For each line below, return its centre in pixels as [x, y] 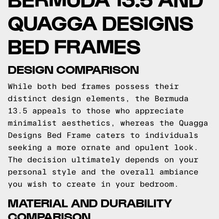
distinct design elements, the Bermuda [98, 99]
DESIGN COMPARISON [73, 69]
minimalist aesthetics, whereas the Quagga [108, 123]
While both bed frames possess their [93, 86]
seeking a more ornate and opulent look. [103, 147]
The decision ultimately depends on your [103, 160]
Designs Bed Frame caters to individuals [103, 135]
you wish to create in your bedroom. [93, 184]
